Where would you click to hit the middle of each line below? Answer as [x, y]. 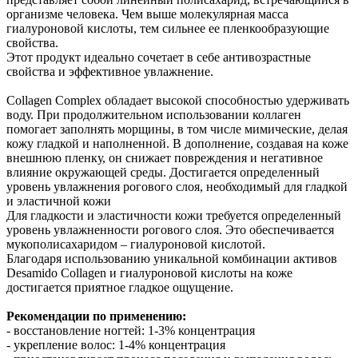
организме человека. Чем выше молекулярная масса [147, 14]
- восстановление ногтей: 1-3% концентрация [131, 331]
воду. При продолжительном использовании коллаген [154, 115]
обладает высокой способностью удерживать [227, 101]
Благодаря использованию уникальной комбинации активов [172, 259]
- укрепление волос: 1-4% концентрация [116, 345]
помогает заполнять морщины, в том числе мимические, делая [177, 129]
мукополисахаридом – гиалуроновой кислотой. [136, 245]
